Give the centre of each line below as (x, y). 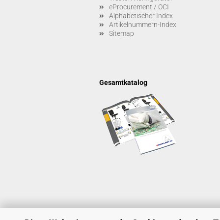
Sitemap (122, 33)
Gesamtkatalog (123, 82)
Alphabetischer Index (141, 16)
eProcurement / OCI (139, 7)
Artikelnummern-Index (143, 25)
